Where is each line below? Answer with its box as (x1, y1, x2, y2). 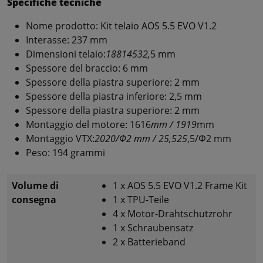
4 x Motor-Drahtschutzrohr (113, 207, 232, 220)
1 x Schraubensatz (113, 221, 193, 234)
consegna (12, 193, 56, 206)
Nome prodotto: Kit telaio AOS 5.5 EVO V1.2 (26, 19, 217, 32)
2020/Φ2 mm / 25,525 (95, 131, 187, 145)
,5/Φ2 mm (187, 131, 231, 145)
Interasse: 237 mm (26, 33, 107, 46)
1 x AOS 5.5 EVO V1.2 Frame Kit (113, 178, 247, 192)
